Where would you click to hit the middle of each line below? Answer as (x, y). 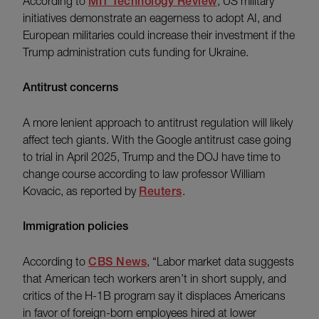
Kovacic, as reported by (81, 191)
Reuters (161, 192)
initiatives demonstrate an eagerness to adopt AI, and (152, 18)
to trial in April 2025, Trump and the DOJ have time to (152, 157)
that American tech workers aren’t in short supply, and (155, 279)
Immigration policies (75, 226)
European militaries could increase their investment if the (159, 35)
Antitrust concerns (70, 88)
